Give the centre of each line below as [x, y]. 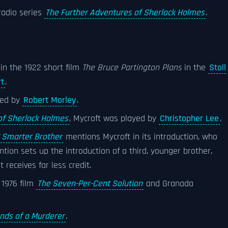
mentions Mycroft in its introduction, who [140, 137]
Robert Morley [50, 100]
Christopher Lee [189, 119]
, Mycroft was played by [114, 119]
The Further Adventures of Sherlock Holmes [125, 13]
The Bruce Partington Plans [132, 68]
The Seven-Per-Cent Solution [90, 184]
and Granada [168, 184]
